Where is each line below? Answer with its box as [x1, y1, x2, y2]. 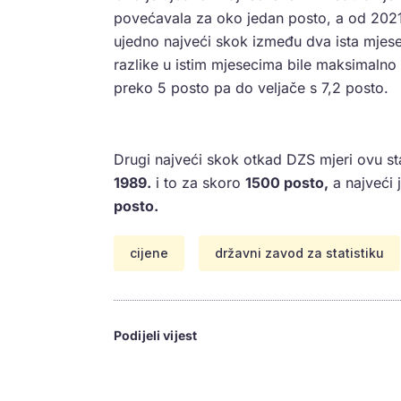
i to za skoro [151, 174, 245, 192]
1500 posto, [245, 174, 328, 192]
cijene [130, 245, 168, 261]
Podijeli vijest [114, 328, 198, 344]
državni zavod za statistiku [215, 245, 384, 261]
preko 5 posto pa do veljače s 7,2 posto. [114, 79, 388, 98]
